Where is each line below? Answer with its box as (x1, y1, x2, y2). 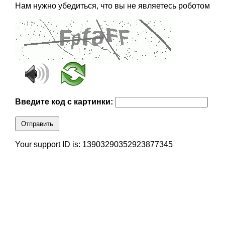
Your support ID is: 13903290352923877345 (15, 140, 173, 149)
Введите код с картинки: (15, 97, 115, 106)
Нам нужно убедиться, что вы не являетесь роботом (15, 2, 210, 11)
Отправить (21, 120, 53, 128)
